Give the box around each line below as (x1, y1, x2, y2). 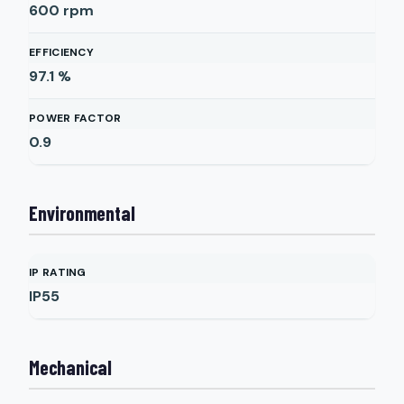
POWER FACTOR (29, 111, 122, 125)
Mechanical (29, 355, 112, 379)
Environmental (29, 201, 135, 225)
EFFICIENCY (29, 45, 94, 60)
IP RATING (29, 265, 87, 280)
